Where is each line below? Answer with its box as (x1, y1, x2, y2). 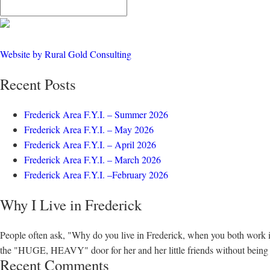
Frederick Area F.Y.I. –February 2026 (24, 168, 168, 181)
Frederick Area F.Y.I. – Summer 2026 (24, 108, 168, 121)
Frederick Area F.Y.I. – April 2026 (24, 138, 156, 151)
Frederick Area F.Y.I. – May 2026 (24, 123, 154, 136)
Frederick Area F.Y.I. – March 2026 (24, 153, 161, 166)
